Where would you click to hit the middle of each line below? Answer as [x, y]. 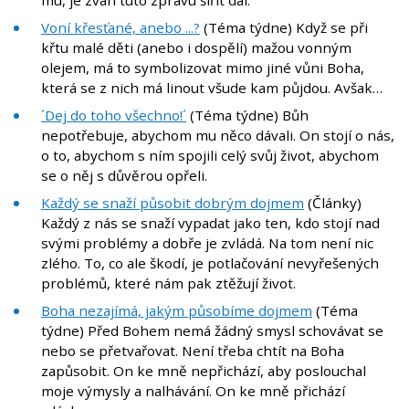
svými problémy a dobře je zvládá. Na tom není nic [207, 243]
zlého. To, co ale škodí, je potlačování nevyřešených [210, 263]
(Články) [333, 203]
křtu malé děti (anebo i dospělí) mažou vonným [196, 48]
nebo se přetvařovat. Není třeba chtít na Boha [193, 351]
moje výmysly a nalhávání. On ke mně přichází [193, 391]
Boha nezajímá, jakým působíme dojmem [177, 311]
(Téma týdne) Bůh [247, 115]
